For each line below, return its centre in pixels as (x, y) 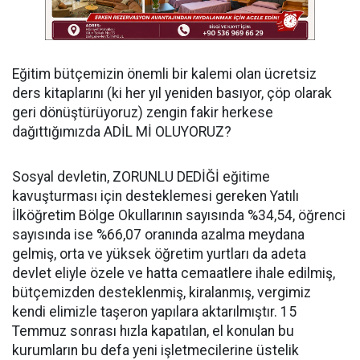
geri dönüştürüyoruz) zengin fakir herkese (143, 112)
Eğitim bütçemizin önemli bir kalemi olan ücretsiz (164, 74)
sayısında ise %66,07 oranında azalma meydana (158, 234)
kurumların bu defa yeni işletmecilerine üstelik (155, 350)
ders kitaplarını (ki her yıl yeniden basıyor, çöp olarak (172, 93)
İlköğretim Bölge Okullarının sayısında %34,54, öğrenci (179, 215)
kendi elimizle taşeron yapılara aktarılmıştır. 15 (154, 311)
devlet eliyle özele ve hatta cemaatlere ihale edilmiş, (174, 273)
